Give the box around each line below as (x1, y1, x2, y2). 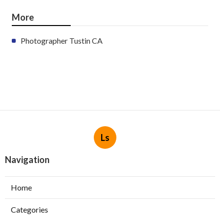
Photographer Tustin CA (21, 35, 103, 45)
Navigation (5, 154, 50, 165)
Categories (11, 204, 48, 214)
